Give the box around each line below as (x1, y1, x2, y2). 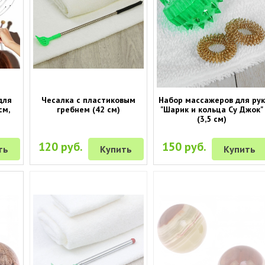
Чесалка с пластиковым (41, 94, 135, 105)
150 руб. (162, 138, 207, 154)
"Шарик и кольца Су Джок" (160, 104, 264, 115)
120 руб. (38, 138, 83, 154)
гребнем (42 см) (56, 104, 120, 115)
